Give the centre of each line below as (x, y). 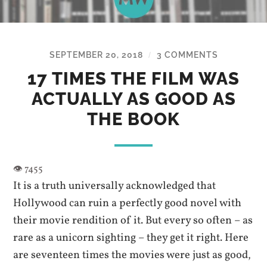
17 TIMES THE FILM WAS (133, 78)
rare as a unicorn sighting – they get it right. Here (131, 237)
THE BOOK (133, 119)
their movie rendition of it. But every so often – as (133, 220)
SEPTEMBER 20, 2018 (96, 54)
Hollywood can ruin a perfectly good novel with (128, 203)
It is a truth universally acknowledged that (115, 186)
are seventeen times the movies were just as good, (132, 255)
